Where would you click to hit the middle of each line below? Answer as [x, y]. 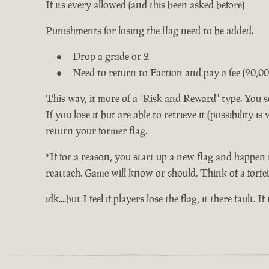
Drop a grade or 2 [111, 56]
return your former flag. [96, 131]
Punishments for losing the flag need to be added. [150, 30]
